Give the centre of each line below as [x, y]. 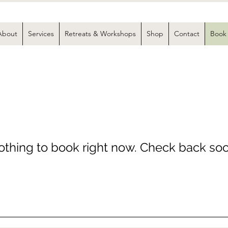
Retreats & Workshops [100, 34]
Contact [187, 34]
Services [41, 34]
